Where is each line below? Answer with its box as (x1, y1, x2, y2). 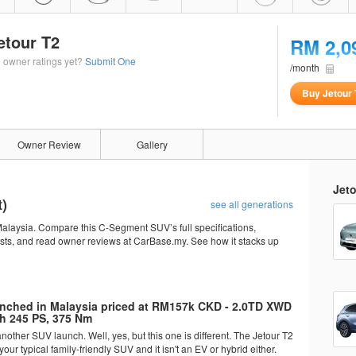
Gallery (136, 137, 168, 151)
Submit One (85, 54, 136, 68)
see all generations (211, 197, 293, 211)
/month (290, 60, 322, 74)
